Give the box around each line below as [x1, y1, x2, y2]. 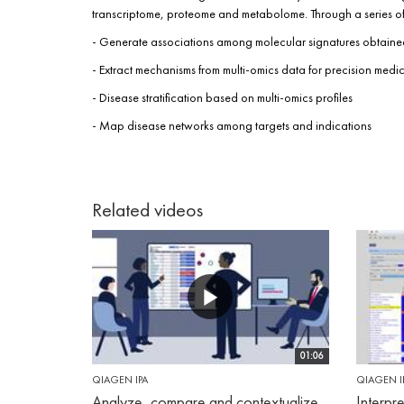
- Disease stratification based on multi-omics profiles [92, 89, 353, 106]
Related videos [92, 197, 203, 224]
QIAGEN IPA [92, 372, 148, 387]
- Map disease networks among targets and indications [92, 117, 372, 134]
